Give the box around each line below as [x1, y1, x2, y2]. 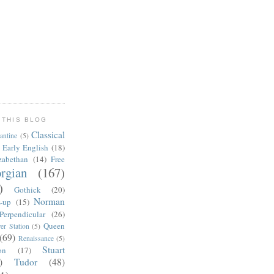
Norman [34, 194, 65, 207]
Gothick [14, 183, 42, 195]
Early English [2, 141, 49, 153]
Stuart [42, 243, 65, 256]
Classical [31, 128, 65, 141]
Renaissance [18, 233, 54, 243]
